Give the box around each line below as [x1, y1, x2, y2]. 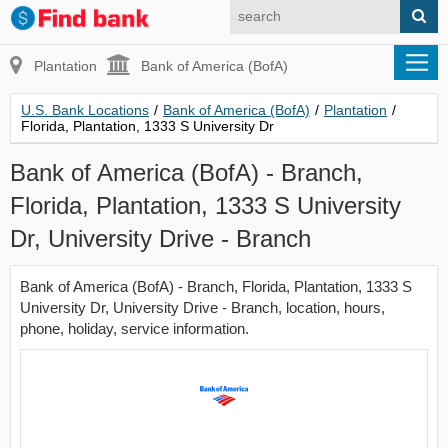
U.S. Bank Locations [21, 102, 149, 118]
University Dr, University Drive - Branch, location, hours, [20, 299, 385, 316]
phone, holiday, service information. [20, 320, 249, 337]
